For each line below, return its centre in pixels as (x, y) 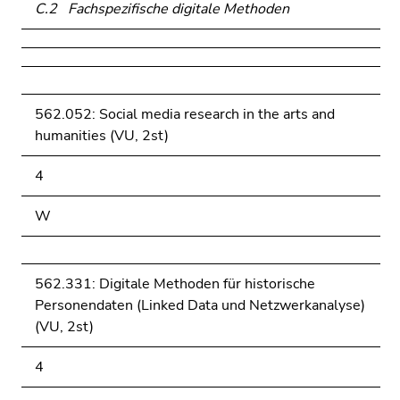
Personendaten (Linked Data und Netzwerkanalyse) (200, 305)
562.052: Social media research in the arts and (185, 114)
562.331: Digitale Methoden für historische (175, 284)
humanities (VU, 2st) (102, 136)
